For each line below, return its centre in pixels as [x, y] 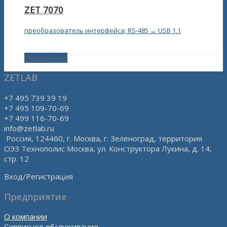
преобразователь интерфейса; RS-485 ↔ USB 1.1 [103, 30]
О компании [26, 217]
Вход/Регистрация [39, 176]
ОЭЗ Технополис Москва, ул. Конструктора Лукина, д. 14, [108, 148]
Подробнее [46, 58]
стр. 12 [16, 158]
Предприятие [35, 196]
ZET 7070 [44, 10]
